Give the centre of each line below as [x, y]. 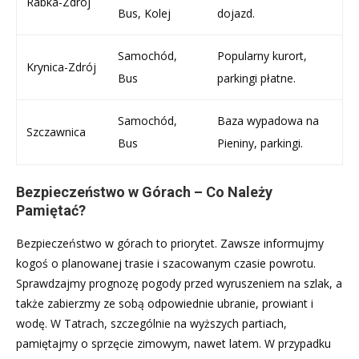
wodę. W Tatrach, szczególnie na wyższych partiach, [151, 323]
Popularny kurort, [262, 55]
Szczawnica [56, 131]
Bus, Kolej [144, 13]
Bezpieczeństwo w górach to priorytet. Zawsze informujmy [170, 243]
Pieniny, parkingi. [260, 143]
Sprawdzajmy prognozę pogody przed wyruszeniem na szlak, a [179, 283]
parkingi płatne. [256, 78]
